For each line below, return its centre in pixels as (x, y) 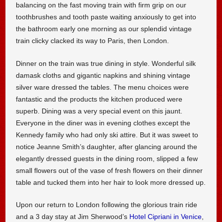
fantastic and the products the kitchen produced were (99, 99)
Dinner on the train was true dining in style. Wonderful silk (106, 63)
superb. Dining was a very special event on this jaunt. (99, 111)
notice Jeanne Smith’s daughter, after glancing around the (107, 146)
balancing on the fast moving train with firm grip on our (101, 5)
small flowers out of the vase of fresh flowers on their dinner (110, 170)
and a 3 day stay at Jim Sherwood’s (73, 217)
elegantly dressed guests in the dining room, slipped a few (107, 158)
